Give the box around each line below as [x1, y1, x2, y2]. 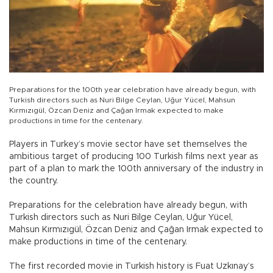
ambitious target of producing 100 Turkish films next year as [9, 152, 258, 161]
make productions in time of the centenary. [9, 238, 187, 247]
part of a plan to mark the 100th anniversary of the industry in [9, 165, 263, 174]
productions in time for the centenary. [9, 117, 143, 125]
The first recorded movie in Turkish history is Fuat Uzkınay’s [9, 262, 254, 271]
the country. [9, 177, 58, 186]
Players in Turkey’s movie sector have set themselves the [9, 140, 247, 149]
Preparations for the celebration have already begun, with [9, 201, 247, 210]
